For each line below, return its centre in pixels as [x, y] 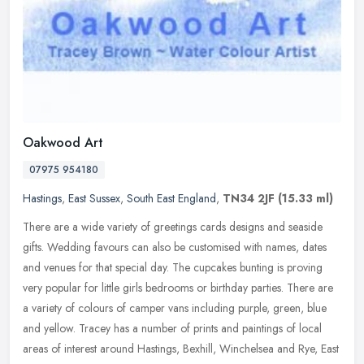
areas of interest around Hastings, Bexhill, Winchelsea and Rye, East [181, 348]
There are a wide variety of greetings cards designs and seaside [173, 226]
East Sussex [94, 198]
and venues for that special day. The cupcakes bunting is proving [173, 267]
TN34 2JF [249, 198]
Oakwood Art [63, 142]
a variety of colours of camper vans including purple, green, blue [175, 308]
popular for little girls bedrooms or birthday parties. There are [189, 287]
